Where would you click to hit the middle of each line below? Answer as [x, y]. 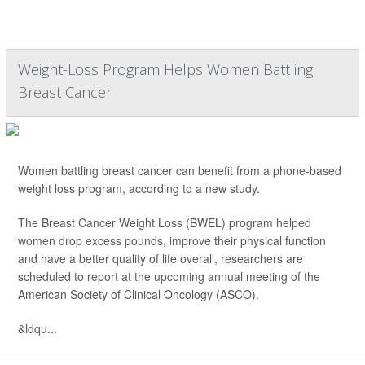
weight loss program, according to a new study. [139, 188]
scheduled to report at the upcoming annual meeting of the [169, 276]
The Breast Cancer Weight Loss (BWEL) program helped [165, 222]
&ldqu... [37, 328]
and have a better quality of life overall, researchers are [161, 258]
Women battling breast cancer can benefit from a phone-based [180, 170]
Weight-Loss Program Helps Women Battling [165, 69]
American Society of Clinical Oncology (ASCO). [139, 294]
